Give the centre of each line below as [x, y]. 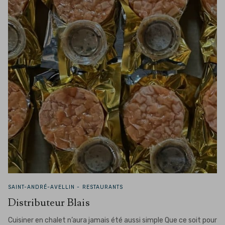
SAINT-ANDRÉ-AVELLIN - [45, 187]
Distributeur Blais [49, 203]
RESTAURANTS [102, 187]
